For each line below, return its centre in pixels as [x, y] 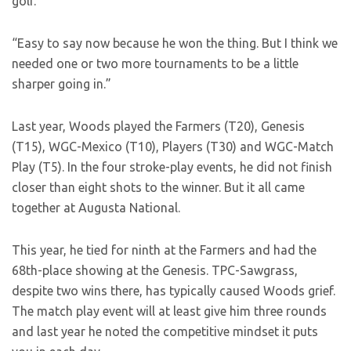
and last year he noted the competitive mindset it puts [165, 332]
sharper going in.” [62, 84]
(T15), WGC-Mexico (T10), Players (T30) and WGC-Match [173, 147]
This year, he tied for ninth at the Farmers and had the [164, 250]
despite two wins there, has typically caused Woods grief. [174, 291]
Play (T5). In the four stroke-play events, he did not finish [172, 167]
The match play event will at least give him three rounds [169, 311]
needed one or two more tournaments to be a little [155, 64]
